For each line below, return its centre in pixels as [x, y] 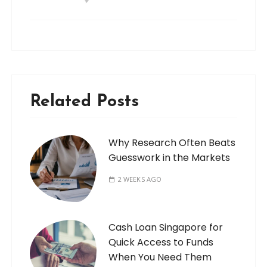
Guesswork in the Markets [170, 158]
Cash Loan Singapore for [166, 228]
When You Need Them [160, 257]
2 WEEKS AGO [140, 179]
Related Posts [85, 102]
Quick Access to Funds [161, 243]
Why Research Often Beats [172, 143]
